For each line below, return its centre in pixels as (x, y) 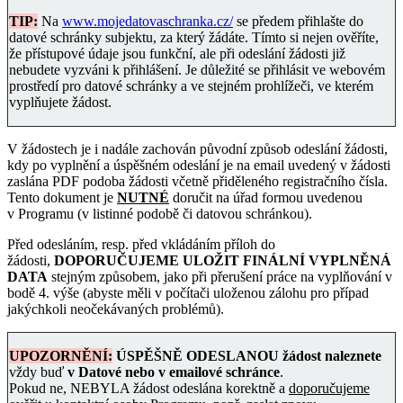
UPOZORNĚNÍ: (61, 356)
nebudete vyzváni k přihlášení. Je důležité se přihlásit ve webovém (197, 70)
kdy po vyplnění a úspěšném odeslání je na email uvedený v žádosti (199, 166)
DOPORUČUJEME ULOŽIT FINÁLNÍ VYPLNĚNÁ (223, 261)
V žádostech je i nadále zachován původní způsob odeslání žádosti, (197, 149)
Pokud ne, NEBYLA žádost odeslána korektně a (149, 389)
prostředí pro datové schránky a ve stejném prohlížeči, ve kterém (191, 86)
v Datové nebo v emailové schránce (174, 372)
